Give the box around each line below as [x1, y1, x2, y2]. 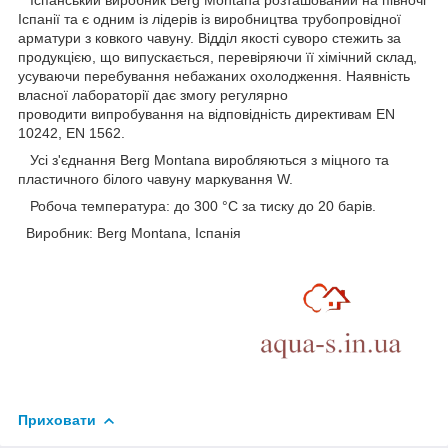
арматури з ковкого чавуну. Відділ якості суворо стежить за [18, 30, 401, 47]
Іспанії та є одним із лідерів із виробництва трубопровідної [18, 11, 401, 28]
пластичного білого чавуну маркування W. [18, 171, 293, 188]
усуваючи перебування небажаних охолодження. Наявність [18, 68, 410, 85]
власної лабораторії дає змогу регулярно [18, 87, 288, 104]
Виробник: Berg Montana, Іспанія [18, 225, 241, 242]
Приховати [18, 412, 96, 429]
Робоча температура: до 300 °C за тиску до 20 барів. [18, 198, 380, 215]
